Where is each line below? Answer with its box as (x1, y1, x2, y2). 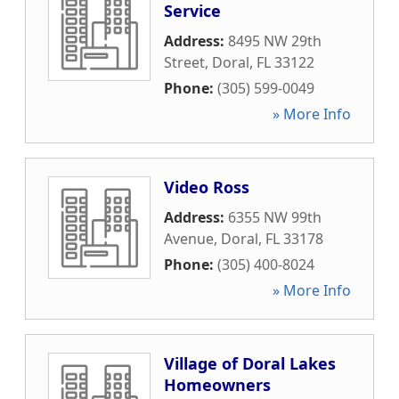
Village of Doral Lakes (164, 353, 336, 374)
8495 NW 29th (228, 31, 322, 51)
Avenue (164, 229, 214, 248)
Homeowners (164, 374, 271, 395)
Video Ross (164, 176, 249, 198)
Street (164, 53, 205, 72)
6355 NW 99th (228, 208, 322, 227)
